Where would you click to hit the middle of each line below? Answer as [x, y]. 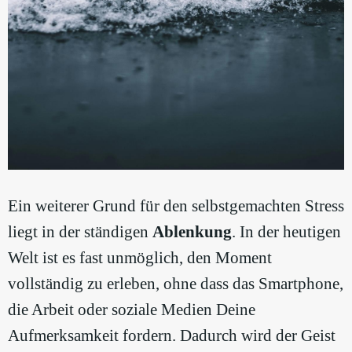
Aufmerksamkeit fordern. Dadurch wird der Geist [172, 336]
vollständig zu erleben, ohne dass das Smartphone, [176, 284]
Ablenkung [192, 232]
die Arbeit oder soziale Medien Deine [132, 310]
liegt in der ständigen [80, 232]
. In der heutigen [286, 232]
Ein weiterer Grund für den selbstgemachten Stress [176, 206]
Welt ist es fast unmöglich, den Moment [140, 258]
